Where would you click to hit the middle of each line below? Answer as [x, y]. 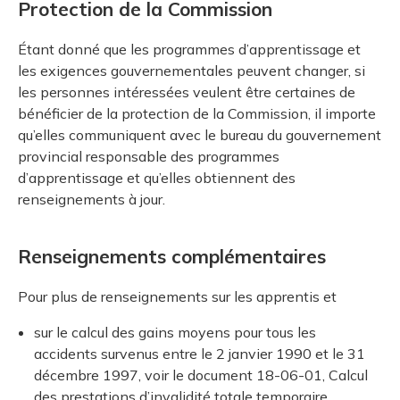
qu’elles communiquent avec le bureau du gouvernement [200, 134]
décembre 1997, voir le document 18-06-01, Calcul [201, 375]
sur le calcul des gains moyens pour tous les [175, 332]
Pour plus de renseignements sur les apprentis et [177, 296]
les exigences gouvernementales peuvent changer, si [192, 70]
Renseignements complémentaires [172, 257]
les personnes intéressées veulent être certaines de [187, 92]
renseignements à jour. [92, 199]
